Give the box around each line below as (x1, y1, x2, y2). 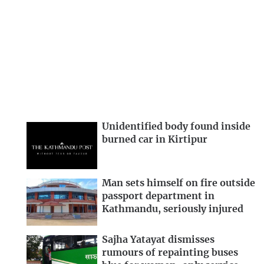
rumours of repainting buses (102, 247, 238, 258)
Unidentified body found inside (102, 122, 250, 132)
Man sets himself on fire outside (102, 179, 255, 189)
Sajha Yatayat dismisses (102, 235, 214, 245)
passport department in (102, 192, 214, 202)
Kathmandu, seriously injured (102, 204, 243, 214)
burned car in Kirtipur (102, 135, 207, 145)
